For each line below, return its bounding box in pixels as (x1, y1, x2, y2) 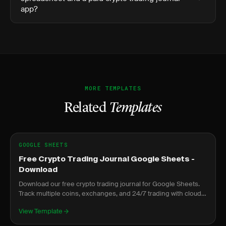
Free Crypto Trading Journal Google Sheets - (19, 155, 195, 163)
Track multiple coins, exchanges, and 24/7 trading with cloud (19, 189, 201, 198)
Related (64, 101, 109, 116)
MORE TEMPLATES (85, 84, 141, 92)
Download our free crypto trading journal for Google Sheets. (19, 180, 200, 188)
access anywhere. (19, 199, 73, 207)
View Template (19, 207, 63, 215)
